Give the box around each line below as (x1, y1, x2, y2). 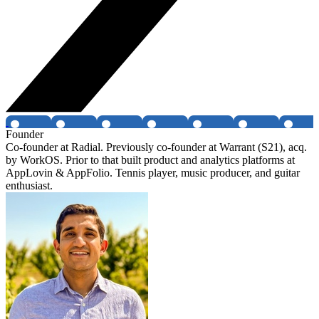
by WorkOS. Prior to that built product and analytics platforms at (6, 154, 295, 167)
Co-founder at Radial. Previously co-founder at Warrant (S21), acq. (6, 141, 307, 154)
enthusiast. (6, 179, 53, 192)
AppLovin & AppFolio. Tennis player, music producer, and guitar (6, 167, 300, 179)
